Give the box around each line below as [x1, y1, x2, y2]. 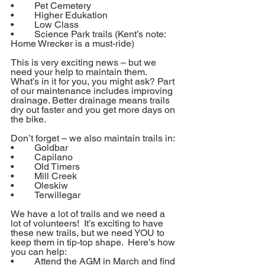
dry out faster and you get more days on [11, 104, 177, 115]
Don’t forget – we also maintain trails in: [11, 132, 175, 144]
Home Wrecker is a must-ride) [11, 38, 134, 49]
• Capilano [34, 151, 73, 163]
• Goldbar [34, 142, 68, 153]
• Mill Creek [34, 170, 77, 182]
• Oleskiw [34, 180, 68, 191]
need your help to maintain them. [11, 66, 151, 77]
